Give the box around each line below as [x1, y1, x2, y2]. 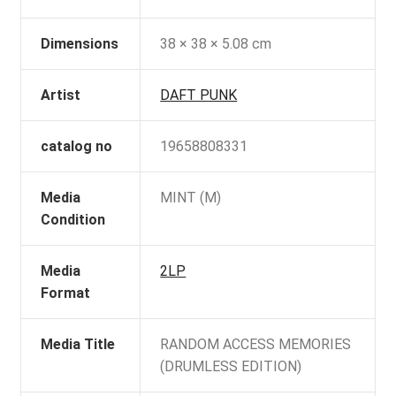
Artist [41, 87, 81, 104]
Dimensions [41, 35, 119, 53]
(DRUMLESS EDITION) [160, 358, 302, 376]
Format [41, 285, 91, 302]
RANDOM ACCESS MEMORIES [160, 336, 352, 354]
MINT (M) [160, 189, 222, 207]
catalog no [41, 138, 113, 156]
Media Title [41, 336, 116, 354]
